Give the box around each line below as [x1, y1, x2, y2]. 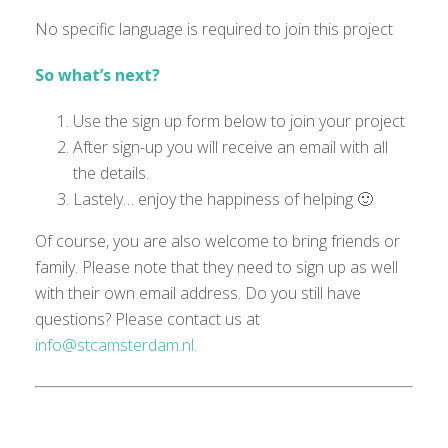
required [202, 18, 262, 40]
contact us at [167, 308, 260, 330]
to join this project [262, 18, 393, 40]
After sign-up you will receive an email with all [72, 136, 388, 158]
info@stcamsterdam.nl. [35, 334, 197, 356]
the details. [72, 162, 149, 184]
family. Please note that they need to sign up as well [35, 256, 398, 278]
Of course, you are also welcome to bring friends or [35, 230, 400, 252]
